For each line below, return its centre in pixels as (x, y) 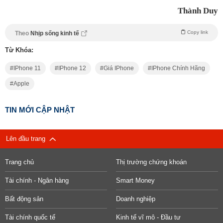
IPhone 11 (27, 68)
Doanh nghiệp (135, 199)
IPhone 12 (72, 68)
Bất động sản (24, 199)
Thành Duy (198, 11)
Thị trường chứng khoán (151, 162)
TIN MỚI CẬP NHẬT (40, 110)
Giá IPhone (119, 68)
